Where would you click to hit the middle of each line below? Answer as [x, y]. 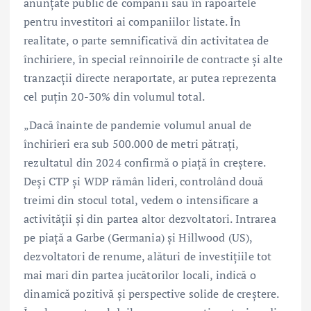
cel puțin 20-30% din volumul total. [115, 96]
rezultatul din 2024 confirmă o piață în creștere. [144, 162]
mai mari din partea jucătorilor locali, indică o [140, 275]
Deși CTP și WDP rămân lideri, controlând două [144, 181]
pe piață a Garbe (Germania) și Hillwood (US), [138, 237]
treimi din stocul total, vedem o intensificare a [141, 200]
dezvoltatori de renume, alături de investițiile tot [148, 256]
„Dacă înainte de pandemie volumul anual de [137, 125]
